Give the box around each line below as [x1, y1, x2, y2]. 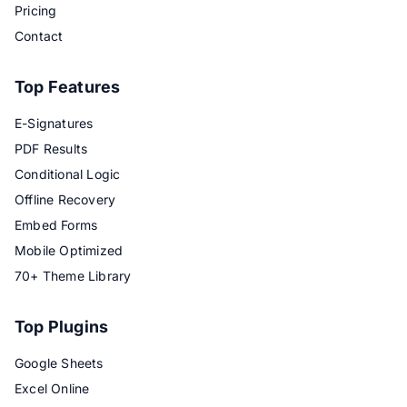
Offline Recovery [15, 192, 116, 208]
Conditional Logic [15, 166, 121, 183]
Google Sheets [15, 355, 104, 372]
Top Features [15, 77, 121, 97]
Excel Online [15, 381, 90, 397]
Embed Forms [15, 217, 98, 233]
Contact [15, 28, 64, 45]
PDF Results [15, 141, 88, 157]
